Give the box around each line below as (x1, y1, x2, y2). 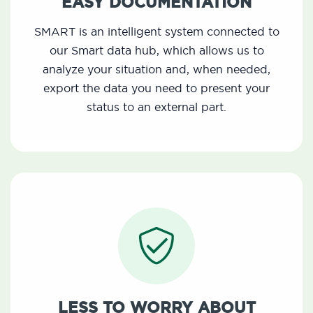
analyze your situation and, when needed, (43, 62, 270, 77)
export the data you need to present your (43, 81, 270, 96)
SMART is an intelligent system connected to (34, 24, 279, 39)
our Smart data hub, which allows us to (49, 43, 264, 58)
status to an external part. (87, 100, 226, 115)
